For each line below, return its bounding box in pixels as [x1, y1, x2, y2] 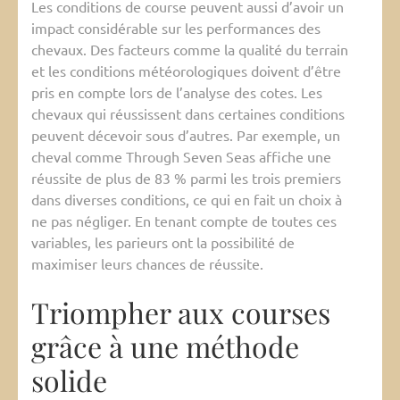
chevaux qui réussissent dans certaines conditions [31, 104, 345, 123]
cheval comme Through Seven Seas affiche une [31, 147, 331, 166]
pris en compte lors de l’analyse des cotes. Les [31, 83, 322, 102]
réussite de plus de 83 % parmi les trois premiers [31, 169, 341, 187]
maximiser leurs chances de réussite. [31, 254, 263, 273]
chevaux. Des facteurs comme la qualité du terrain [31, 40, 348, 59]
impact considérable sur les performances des [31, 19, 321, 37]
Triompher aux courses [31, 293, 330, 332]
